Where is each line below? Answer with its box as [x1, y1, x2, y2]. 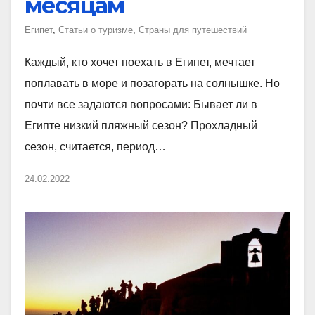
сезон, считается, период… [25, 140, 166, 153]
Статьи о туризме [58, 24, 133, 35]
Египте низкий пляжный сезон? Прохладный [25, 119, 257, 131]
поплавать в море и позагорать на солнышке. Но [25, 77, 280, 89]
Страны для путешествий [139, 24, 247, 35]
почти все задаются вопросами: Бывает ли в [25, 98, 257, 110]
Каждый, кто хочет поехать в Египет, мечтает [25, 56, 255, 68]
